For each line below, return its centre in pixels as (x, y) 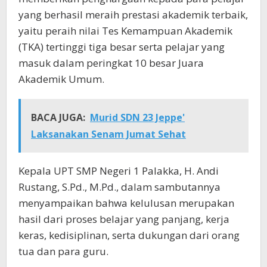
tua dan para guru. (63, 251)
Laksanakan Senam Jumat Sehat (108, 134)
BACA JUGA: (58, 117)
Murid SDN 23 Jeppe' (137, 117)
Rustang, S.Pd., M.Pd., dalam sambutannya (119, 187)
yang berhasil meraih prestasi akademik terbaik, (133, 14)
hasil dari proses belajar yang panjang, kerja (124, 219)
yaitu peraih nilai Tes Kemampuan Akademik (125, 30)
